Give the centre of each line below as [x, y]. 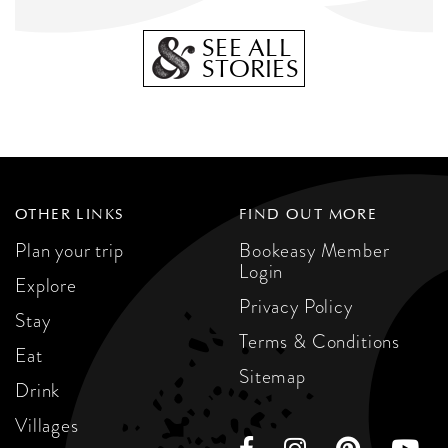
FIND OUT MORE [308, 214]
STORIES [250, 69]
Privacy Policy [296, 306]
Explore [46, 285]
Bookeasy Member [314, 250]
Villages [47, 425]
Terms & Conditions [320, 341]
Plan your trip [69, 250]
